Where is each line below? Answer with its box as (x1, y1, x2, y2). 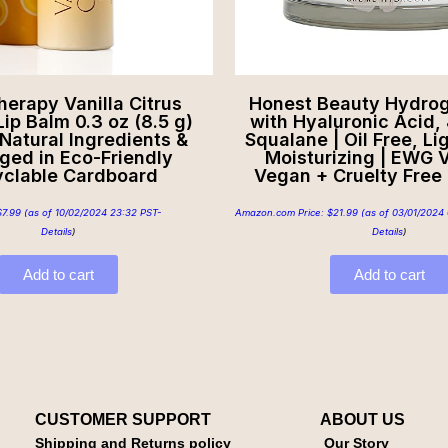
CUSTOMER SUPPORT (35, 411, 212, 429)
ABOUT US (320, 411, 406, 429)
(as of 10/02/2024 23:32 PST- (21, 207, 161, 219)
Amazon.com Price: (235, 207, 327, 219)
